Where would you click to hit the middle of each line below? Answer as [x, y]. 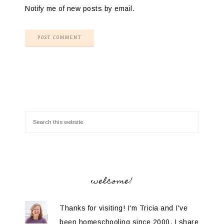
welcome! [112, 182]
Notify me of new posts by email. [80, 8]
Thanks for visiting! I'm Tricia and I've [123, 208]
